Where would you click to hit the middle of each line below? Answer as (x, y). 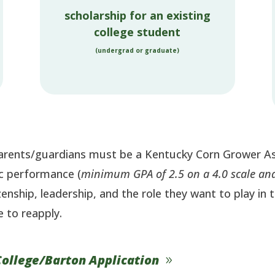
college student (137, 32)
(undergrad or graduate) (137, 51)
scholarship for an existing (137, 16)
